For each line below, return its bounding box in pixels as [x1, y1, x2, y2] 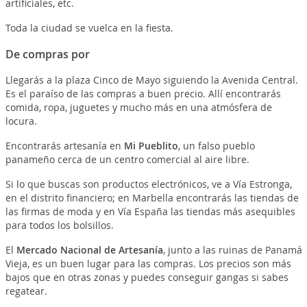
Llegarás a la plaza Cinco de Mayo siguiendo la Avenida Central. [5, 73, 298, 86]
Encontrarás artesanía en [5, 138, 124, 152]
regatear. [5, 284, 47, 297]
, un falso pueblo [177, 138, 255, 152]
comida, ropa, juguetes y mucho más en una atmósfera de [5, 100, 272, 114]
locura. [5, 114, 37, 127]
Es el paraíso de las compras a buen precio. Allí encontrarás [5, 86, 281, 100]
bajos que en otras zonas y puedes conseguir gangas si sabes [5, 270, 288, 284]
